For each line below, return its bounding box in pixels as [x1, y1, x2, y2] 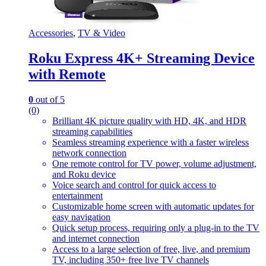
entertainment [52, 190, 103, 201]
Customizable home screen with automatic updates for [52, 201, 254, 211]
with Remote [28, 66, 106, 82]
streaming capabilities [52, 126, 132, 137]
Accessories [28, 28, 73, 39]
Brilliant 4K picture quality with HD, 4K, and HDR [52, 115, 246, 126]
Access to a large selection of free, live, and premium [52, 243, 250, 254]
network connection [52, 147, 126, 158]
